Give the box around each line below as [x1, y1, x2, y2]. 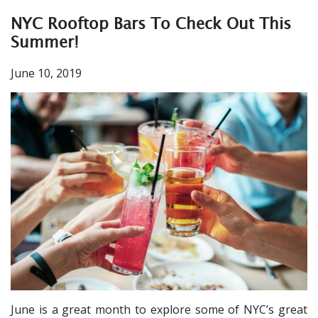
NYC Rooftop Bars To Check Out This [11, 13, 291, 33]
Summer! [11, 32, 79, 51]
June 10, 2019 [11, 65, 82, 81]
